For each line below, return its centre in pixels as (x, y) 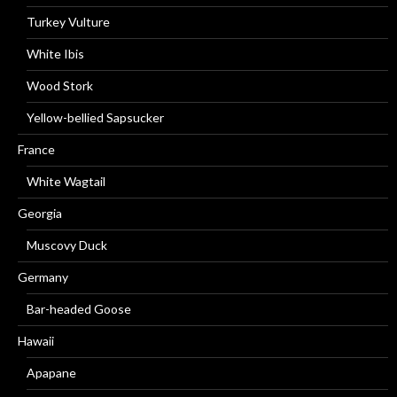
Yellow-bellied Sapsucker (95, 117)
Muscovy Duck (67, 245)
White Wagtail (66, 181)
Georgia (40, 213)
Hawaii (36, 341)
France (36, 149)
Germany (43, 277)
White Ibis (55, 54)
